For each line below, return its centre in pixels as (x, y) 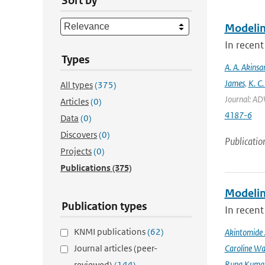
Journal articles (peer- (116, 248)
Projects (76, 151)
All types (77, 85)
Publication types (104, 206)
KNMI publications (111, 232)
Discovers (79, 135)
